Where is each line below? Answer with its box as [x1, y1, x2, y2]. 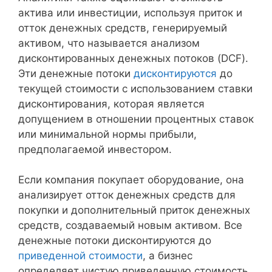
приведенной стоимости [18, 250, 143, 262]
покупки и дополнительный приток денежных [18, 204, 250, 217]
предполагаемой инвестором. [18, 143, 172, 155]
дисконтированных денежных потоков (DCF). [18, 52, 248, 64]
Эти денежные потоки [18, 67, 134, 80]
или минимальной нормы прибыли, [18, 127, 197, 140]
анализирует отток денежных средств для [18, 189, 236, 202]
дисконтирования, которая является [18, 97, 205, 110]
